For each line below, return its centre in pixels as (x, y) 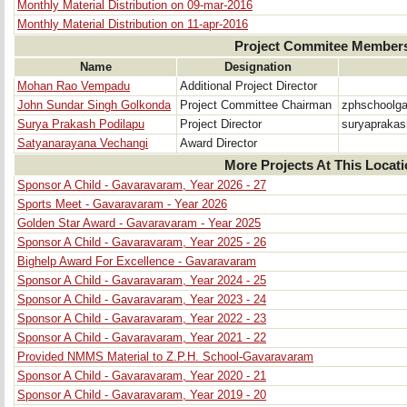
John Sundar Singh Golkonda (94, 105)
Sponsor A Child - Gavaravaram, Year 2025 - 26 (142, 243)
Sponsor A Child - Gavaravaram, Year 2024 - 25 (142, 281)
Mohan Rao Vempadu (74, 86)
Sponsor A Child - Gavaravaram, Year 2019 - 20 (142, 395)
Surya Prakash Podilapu (81, 124)
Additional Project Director (248, 86)
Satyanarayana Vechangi (83, 144)
